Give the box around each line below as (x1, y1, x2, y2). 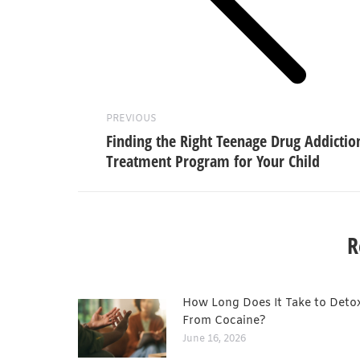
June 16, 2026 (182, 332, 246, 346)
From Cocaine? (182, 313, 266, 329)
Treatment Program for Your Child (106, 149, 320, 172)
